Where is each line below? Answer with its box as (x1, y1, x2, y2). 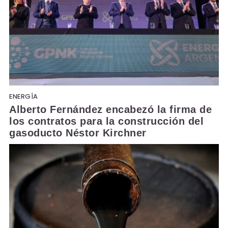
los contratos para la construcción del (9, 115, 204, 127)
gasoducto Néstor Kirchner (9, 127, 147, 138)
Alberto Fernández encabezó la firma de (9, 103, 212, 115)
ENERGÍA (9, 92, 38, 101)
